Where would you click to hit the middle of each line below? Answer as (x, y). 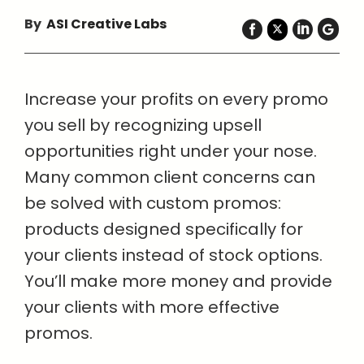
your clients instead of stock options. (173, 255)
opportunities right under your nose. (171, 151)
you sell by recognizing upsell (143, 125)
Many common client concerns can (170, 177)
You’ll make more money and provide (178, 281)
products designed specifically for (164, 229)
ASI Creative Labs (106, 24)
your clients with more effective (152, 307)
